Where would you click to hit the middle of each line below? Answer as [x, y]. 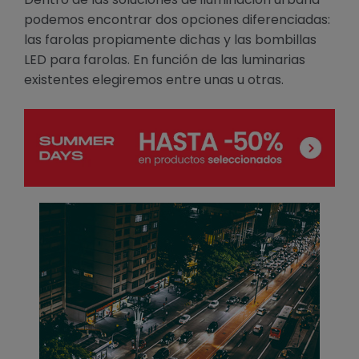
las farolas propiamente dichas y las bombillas [170, 39]
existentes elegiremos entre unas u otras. [154, 79]
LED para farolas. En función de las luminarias [165, 59]
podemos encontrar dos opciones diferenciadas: [177, 19]
